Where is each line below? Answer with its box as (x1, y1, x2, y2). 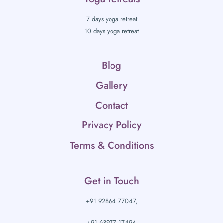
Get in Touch (84, 173, 139, 188)
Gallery (96, 78, 127, 93)
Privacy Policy (82, 117, 141, 132)
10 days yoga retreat (84, 26, 139, 36)
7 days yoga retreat (86, 14, 137, 24)
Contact (95, 98, 128, 112)
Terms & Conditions (69, 138, 154, 153)
